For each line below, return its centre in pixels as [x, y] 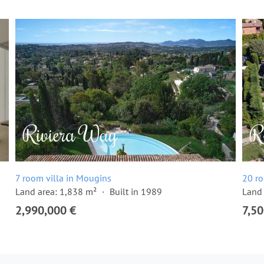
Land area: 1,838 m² [56, 192]
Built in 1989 [136, 192]
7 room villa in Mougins [63, 178]
